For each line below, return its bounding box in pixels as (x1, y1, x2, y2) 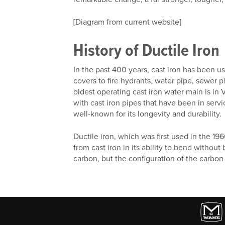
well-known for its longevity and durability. (73, 108, 222, 120)
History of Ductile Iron (73, 38, 220, 63)
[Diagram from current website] (73, 16, 182, 28)
